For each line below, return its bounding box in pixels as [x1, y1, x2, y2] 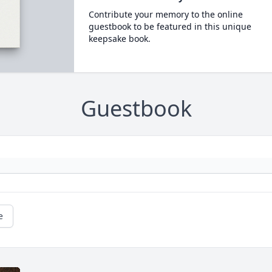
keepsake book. [88, 32, 151, 44]
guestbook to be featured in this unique [88, 20, 251, 32]
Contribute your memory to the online [88, 8, 243, 20]
